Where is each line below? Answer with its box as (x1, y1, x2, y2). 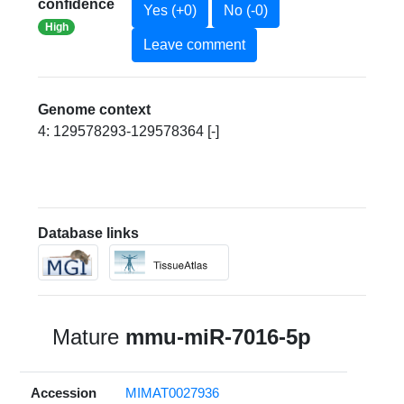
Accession (31, 385, 97, 401)
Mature (52, 325, 126, 350)
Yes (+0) (142, 3, 197, 19)
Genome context (38, 102, 151, 118)
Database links (38, 225, 140, 242)
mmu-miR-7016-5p (125, 325, 312, 350)
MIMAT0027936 (125, 385, 220, 401)
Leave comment (142, 37, 245, 53)
